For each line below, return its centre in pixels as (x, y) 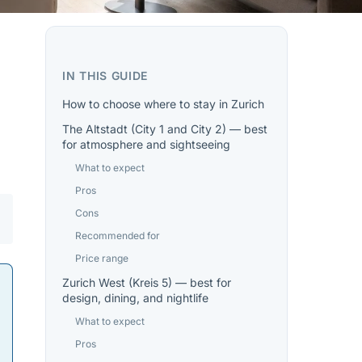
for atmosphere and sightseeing (146, 144)
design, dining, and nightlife (135, 298)
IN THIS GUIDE (105, 76)
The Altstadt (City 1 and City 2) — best (165, 129)
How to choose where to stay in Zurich (163, 104)
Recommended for (118, 236)
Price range (102, 258)
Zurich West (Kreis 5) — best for (147, 282)
